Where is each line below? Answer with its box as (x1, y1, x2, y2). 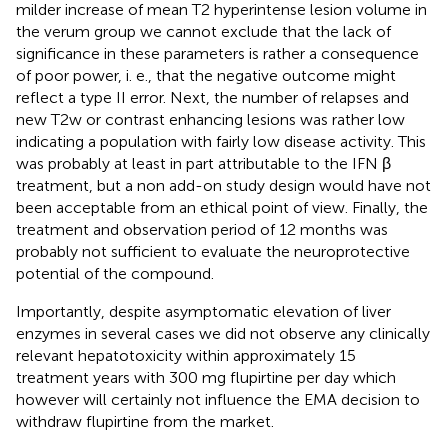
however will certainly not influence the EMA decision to (16, 389, 420, 409)
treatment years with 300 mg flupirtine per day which (16, 367, 396, 387)
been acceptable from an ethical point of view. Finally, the (16, 197, 428, 217)
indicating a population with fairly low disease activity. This (16, 131, 426, 151)
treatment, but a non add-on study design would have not (16, 175, 431, 195)
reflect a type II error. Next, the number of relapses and (16, 87, 409, 107)
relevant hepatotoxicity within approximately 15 (16, 345, 356, 365)
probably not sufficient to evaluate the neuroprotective (16, 241, 410, 261)
